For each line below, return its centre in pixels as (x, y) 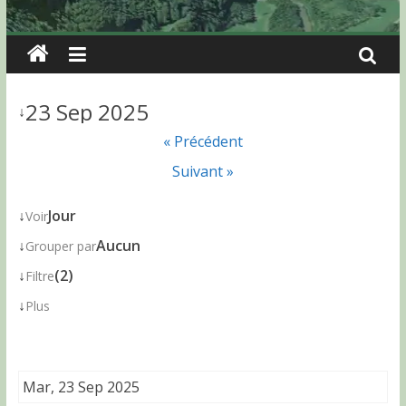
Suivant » (203, 171)
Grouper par (60, 246)
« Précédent (203, 141)
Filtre (39, 276)
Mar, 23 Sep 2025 (81, 387)
